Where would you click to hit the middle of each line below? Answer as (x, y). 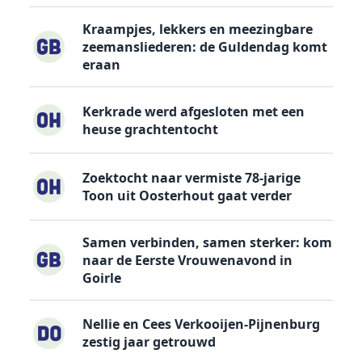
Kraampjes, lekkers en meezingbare (197, 29)
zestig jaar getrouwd (149, 342)
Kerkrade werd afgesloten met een (193, 111)
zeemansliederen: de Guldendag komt (204, 46)
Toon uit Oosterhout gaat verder (187, 195)
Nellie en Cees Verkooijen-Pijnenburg (201, 324)
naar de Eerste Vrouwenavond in (187, 260)
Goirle (101, 278)
